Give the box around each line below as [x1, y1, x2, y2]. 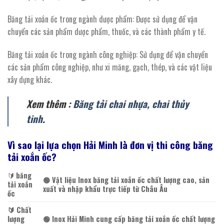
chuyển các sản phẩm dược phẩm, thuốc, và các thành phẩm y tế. [7, 25, 205, 38]
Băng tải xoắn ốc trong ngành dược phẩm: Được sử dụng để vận [7, 13, 197, 25]
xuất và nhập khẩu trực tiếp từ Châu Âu [43, 183, 168, 194]
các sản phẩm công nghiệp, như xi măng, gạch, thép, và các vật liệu [7, 60, 212, 73]
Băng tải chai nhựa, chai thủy [73, 96, 189, 111]
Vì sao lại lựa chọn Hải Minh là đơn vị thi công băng [7, 137, 213, 152]
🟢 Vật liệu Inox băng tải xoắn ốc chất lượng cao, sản [43, 174, 210, 185]
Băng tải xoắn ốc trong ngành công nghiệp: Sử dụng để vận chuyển [7, 48, 208, 60]
